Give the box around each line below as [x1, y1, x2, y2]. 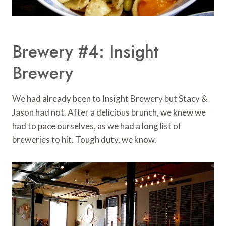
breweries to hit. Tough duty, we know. [12, 134, 156, 145]
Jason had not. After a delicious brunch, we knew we [12, 107, 206, 118]
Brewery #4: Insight [12, 39, 159, 64]
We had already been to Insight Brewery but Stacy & [12, 93, 207, 104]
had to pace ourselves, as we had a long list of [12, 121, 182, 132]
